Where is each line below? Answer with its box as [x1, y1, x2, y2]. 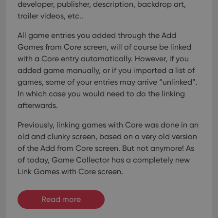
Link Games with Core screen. [18, 167, 123, 176]
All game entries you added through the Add [18, 31, 176, 40]
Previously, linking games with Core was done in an [18, 120, 199, 129]
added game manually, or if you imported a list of [18, 66, 195, 75]
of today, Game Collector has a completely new [18, 155, 190, 164]
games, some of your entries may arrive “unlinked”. [18, 77, 198, 87]
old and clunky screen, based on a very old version [18, 132, 197, 141]
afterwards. [18, 101, 58, 110]
